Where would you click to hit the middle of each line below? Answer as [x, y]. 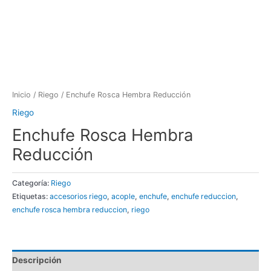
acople [123, 196]
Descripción [37, 260]
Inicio [21, 94]
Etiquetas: [31, 196]
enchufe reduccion [204, 196]
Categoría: [31, 183]
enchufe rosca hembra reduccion [70, 209]
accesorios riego [78, 196]
